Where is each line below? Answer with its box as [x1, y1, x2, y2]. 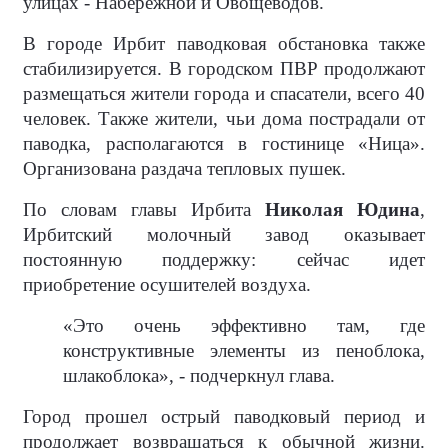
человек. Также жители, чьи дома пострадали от [23, 107, 425, 129]
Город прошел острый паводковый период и [23, 405, 425, 427]
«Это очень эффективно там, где [63, 314, 425, 336]
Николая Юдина [265, 198, 420, 220]
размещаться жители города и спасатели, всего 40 [23, 82, 425, 104]
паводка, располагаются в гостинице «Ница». [23, 132, 425, 154]
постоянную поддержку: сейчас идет [23, 248, 425, 270]
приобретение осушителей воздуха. [23, 273, 311, 295]
